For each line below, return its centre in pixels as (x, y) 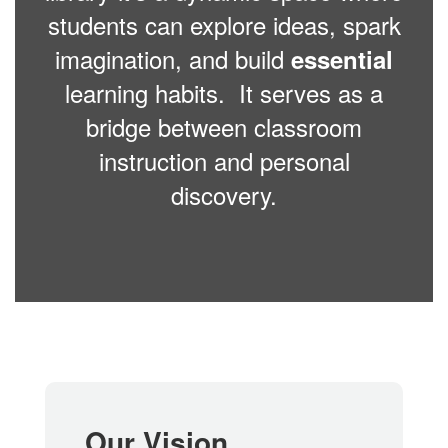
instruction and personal (224, 160)
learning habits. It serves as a (224, 92)
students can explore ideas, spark (224, 24)
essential (342, 59)
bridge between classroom (224, 126)
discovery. (224, 194)
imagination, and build (173, 58)
